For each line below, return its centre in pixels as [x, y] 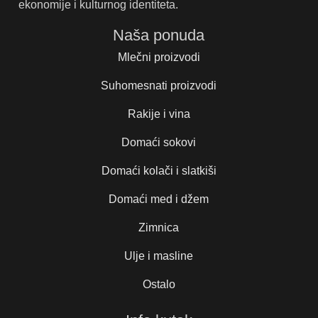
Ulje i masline [159, 256]
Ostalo [159, 285]
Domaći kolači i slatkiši [159, 171]
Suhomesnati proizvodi [159, 86]
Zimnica [159, 228]
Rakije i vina [159, 114]
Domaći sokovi [159, 143]
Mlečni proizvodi [159, 57]
